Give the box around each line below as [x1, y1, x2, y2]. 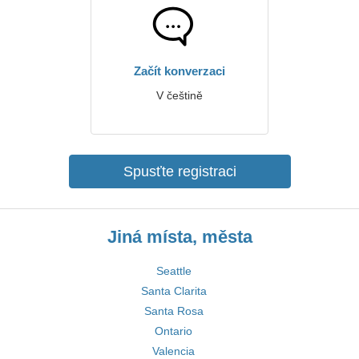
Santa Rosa [143, 305, 204, 317]
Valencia [152, 345, 195, 357]
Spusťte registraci [123, 163, 236, 179]
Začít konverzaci [134, 64, 225, 78]
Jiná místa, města [107, 227, 252, 247]
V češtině [156, 89, 203, 102]
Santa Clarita [140, 284, 207, 297]
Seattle [155, 264, 192, 277]
